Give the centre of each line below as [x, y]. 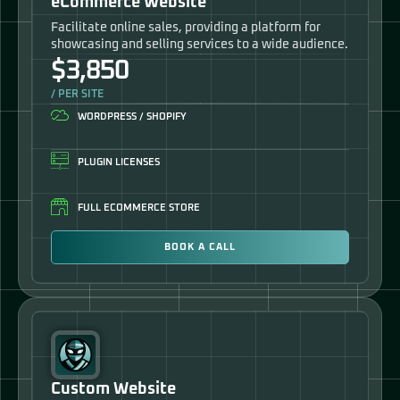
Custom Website [113, 390]
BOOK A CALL [200, 246]
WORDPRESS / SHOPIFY [132, 116]
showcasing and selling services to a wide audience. [200, 44]
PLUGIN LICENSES [119, 162]
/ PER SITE [77, 94]
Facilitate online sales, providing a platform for [186, 27]
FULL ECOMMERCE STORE [139, 207]
